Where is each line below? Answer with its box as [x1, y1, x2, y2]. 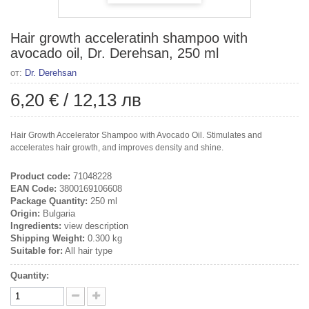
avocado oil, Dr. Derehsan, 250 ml [10, 45, 219, 61]
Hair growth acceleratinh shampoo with [10, 30, 248, 46]
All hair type [63, 245, 112, 256]
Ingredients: [10, 220, 61, 231]
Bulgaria [40, 208, 75, 219]
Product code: [10, 170, 70, 181]
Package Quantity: [10, 195, 88, 206]
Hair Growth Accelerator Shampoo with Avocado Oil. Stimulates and [10, 130, 262, 140]
